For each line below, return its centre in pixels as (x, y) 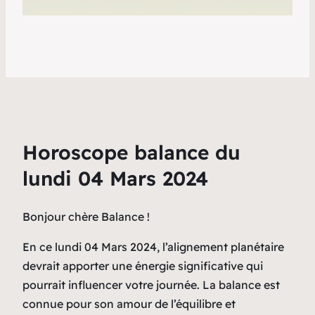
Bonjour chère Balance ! (86, 216)
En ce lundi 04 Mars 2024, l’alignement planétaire (153, 246)
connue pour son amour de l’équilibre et (129, 303)
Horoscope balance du (131, 152)
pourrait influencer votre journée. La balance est (151, 284)
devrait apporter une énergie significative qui (143, 265)
